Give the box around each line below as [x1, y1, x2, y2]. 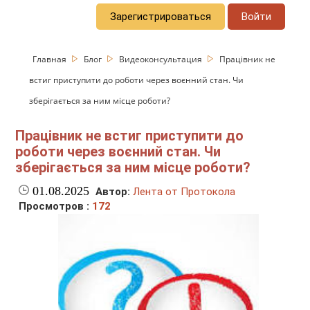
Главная [33, 53, 69, 65]
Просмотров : [19, 200, 93, 213]
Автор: [95, 185, 131, 199]
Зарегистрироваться [110, 10, 212, 23]
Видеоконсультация [119, 53, 205, 65]
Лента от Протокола [133, 185, 236, 199]
